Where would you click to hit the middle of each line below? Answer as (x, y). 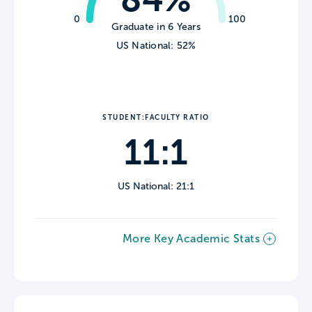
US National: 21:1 (156, 187)
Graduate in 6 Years (156, 27)
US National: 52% (156, 46)
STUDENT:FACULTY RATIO (156, 118)
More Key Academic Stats (191, 239)
